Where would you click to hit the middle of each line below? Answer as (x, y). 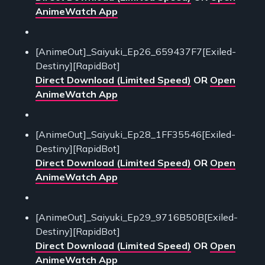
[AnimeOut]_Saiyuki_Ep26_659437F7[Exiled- (136, 52)
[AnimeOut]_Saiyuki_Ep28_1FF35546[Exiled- (135, 135)
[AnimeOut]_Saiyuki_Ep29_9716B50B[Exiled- (137, 217)
